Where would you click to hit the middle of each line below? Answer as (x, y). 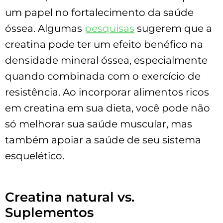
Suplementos (49, 212)
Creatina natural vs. (70, 197)
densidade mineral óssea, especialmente (106, 60)
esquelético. (35, 156)
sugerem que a (173, 28)
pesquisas (110, 28)
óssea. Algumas (45, 28)
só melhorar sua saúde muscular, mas (99, 124)
